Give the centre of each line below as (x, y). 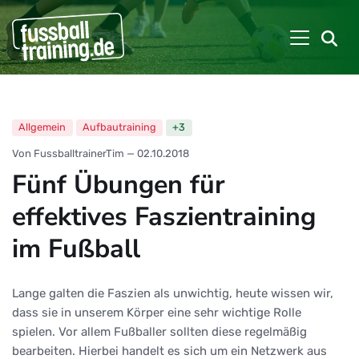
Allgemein (42, 127)
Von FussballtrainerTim (68, 153)
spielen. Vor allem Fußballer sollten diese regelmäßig (159, 331)
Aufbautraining (119, 127)
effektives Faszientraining (164, 216)
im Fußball (76, 248)
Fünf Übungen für (119, 184)
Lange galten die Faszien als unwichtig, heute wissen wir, (173, 293)
